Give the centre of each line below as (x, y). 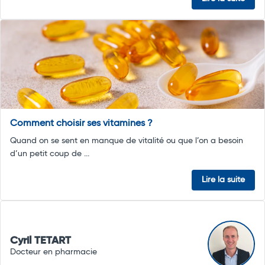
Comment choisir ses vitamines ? (81, 124)
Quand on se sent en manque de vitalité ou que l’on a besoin (127, 141)
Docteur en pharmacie (54, 252)
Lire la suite (223, 180)
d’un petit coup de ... (50, 154)
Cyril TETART (41, 240)
